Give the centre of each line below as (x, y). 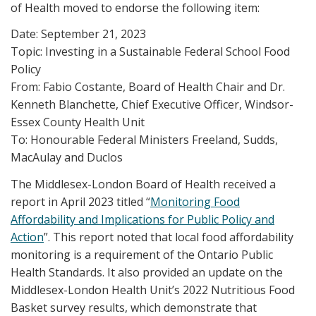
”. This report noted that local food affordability (169, 237)
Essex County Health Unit (78, 122)
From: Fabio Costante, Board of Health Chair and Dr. (148, 87)
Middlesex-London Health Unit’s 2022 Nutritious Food (153, 290)
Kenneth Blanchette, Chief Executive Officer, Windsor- (152, 104)
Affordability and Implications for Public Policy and (142, 219)
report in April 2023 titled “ (80, 201)
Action (27, 237)
